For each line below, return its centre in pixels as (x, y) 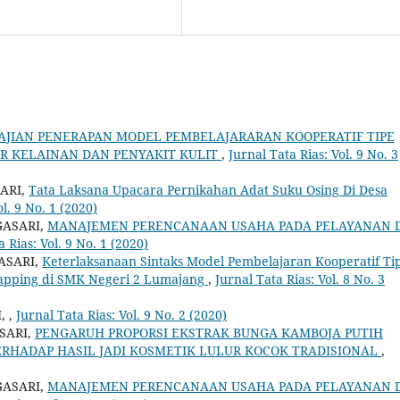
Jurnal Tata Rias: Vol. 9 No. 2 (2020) (121, 314)
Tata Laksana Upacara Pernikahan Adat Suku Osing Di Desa (208, 189)
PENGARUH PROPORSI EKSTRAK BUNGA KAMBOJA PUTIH (209, 332)
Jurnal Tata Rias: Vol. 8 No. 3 (300, 279)
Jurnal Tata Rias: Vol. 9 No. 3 (313, 154)
